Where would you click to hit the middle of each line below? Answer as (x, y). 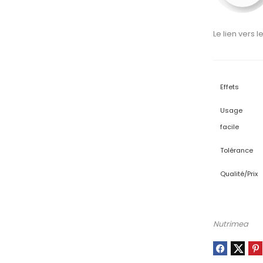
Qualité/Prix (239, 174)
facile (230, 127)
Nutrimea (231, 224)
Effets (230, 87)
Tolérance (237, 150)
